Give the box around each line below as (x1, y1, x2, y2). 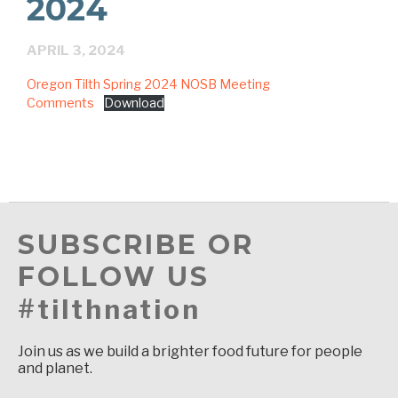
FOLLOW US (18, 260, 210, 294)
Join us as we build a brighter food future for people (18, 343, 362, 361)
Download (103, 95, 164, 112)
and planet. (18, 360, 92, 378)
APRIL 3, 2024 (27, 43, 125, 60)
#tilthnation (18, 293, 201, 326)
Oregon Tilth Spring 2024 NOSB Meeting (27, 76, 270, 93)
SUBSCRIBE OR (18, 228, 254, 262)
